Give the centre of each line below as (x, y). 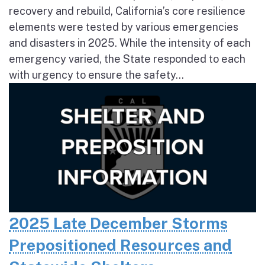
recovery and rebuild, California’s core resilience (127, 11)
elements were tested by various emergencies (124, 27)
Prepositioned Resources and (120, 245)
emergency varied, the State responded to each (127, 59)
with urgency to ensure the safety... (96, 75)
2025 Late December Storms (118, 223)
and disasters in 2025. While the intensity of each (130, 43)
